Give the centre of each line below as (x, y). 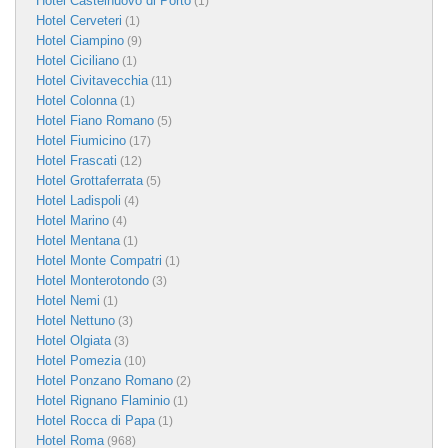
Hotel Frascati (76, 160)
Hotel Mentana (78, 240)
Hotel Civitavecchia (92, 80)
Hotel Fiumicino (81, 140)
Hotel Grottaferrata (89, 180)
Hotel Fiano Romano (95, 120)
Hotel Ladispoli (78, 200)
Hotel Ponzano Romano (104, 380)
